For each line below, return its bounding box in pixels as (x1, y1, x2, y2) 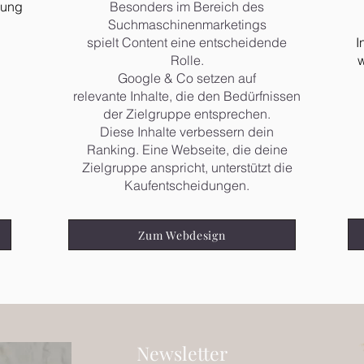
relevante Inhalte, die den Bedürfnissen (73, 88, 301, 104)
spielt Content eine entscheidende (87, 34, 287, 50)
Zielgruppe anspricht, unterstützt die (81, 159, 292, 175)
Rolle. (170, 52, 204, 68)
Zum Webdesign (138, 227, 226, 243)
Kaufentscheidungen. (124, 177, 249, 193)
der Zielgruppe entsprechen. (103, 106, 271, 122)
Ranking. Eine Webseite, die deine (86, 141, 288, 158)
